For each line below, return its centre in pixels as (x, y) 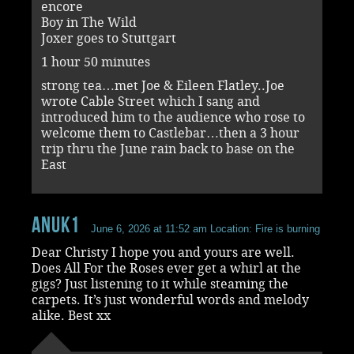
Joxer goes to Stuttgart (109, 38)
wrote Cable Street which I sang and (151, 101)
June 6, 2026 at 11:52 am (149, 228)
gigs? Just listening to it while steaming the (160, 284)
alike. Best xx (71, 315)
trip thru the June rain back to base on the (168, 149)
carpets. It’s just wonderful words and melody (170, 299)
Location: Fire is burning (264, 228)
